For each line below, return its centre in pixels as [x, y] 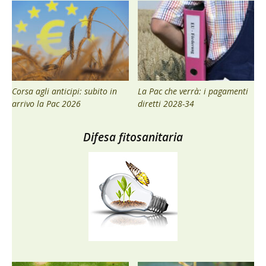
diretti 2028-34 [166, 103]
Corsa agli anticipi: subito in [64, 91]
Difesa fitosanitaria [133, 137]
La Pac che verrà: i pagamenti [193, 91]
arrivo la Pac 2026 [46, 103]
